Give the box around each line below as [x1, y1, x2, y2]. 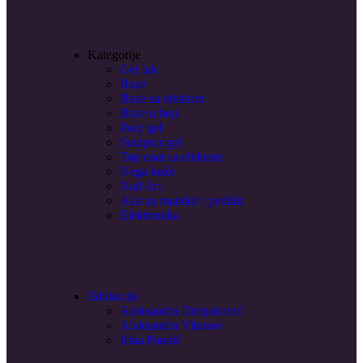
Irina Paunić [120, 332, 181, 347]
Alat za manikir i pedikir [120, 193, 244, 207]
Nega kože [120, 164, 175, 178]
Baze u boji [120, 105, 178, 120]
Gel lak [120, 62, 157, 76]
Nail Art [120, 178, 161, 193]
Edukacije [88, 288, 139, 303]
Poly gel [120, 120, 162, 135]
